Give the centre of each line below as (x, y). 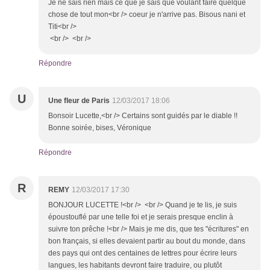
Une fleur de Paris (79, 101)
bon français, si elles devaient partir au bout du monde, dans (147, 241)
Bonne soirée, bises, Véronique (100, 128)
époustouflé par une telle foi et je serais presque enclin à (141, 217)
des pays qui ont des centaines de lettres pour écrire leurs (143, 253)
